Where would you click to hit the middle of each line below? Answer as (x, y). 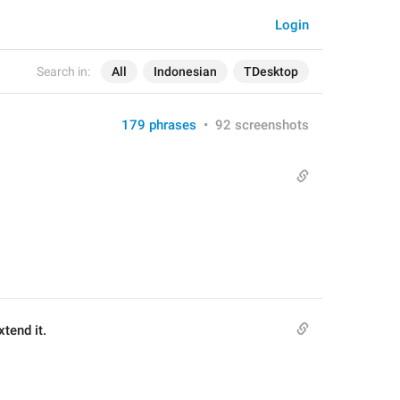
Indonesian (185, 71)
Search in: (63, 71)
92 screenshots (262, 125)
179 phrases (159, 125)
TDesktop (271, 71)
